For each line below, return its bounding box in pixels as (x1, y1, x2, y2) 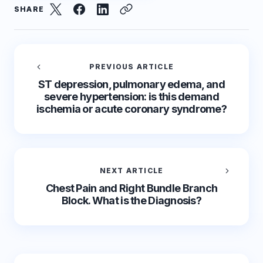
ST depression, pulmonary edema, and (38, 78, 225, 90)
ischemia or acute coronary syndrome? (36, 103, 227, 115)
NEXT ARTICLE (99, 166, 164, 175)
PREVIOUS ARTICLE (89, 62, 174, 71)
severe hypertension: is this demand (44, 90, 219, 103)
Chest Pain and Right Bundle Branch (45, 182, 218, 194)
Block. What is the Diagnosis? (61, 194, 202, 207)
